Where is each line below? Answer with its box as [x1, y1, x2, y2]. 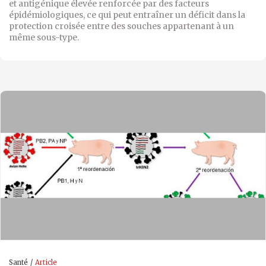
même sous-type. [9, 32, 79, 43]
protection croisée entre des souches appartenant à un [9, 21, 234, 32]
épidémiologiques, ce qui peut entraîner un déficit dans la [9, 9, 245, 21]
